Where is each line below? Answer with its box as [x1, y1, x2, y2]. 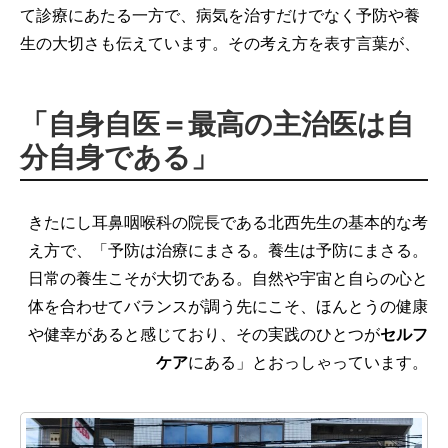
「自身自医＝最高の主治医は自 [20, 108, 414, 140]
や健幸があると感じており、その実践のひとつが [28, 325, 380, 343]
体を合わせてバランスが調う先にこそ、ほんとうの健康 [28, 297, 428, 315]
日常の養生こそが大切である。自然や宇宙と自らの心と [28, 269, 428, 287]
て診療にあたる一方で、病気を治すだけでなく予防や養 [20, 6, 420, 24]
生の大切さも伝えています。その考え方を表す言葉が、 [20, 34, 420, 52]
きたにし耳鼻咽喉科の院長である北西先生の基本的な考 [28, 213, 428, 231]
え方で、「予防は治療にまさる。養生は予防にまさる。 [28, 241, 428, 259]
